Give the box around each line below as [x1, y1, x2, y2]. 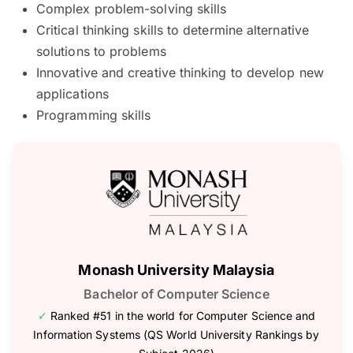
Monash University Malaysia [78, 261, 275, 278]
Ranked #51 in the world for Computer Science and [50, 308, 316, 322]
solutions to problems [36, 43, 166, 59]
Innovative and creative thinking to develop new [36, 64, 324, 80]
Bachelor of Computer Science [84, 285, 269, 302]
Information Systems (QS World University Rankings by [33, 327, 320, 341]
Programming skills [36, 106, 151, 123]
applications [36, 85, 109, 102]
